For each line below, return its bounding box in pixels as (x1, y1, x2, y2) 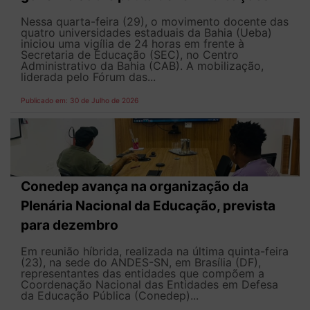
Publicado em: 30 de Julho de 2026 (21, 96, 138, 105)
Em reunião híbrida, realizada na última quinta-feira (21, 244, 289, 258)
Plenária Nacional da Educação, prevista (21, 197, 275, 214)
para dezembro (21, 216, 118, 233)
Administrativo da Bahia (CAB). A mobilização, (21, 59, 264, 73)
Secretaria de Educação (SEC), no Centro (21, 48, 239, 62)
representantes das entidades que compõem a (21, 266, 264, 280)
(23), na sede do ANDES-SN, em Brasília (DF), (21, 255, 261, 269)
